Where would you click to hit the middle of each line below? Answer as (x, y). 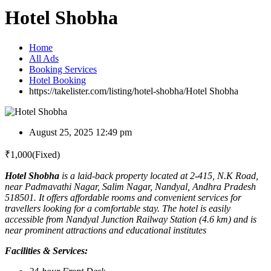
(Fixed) (46, 154)
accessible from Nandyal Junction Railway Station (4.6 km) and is (131, 219)
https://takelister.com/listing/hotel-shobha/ (107, 91)
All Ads (44, 58)
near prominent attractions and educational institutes (106, 230)
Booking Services (63, 69)
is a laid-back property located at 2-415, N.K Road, (160, 175)
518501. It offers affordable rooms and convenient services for (123, 197)
